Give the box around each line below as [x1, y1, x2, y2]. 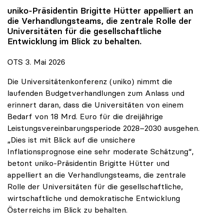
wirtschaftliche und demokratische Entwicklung [7, 193, 180, 203]
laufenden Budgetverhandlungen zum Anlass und [7, 88, 184, 98]
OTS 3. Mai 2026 [7, 57, 65, 67]
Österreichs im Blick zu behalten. [7, 205, 127, 215]
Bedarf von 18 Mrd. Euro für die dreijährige [7, 111, 163, 122]
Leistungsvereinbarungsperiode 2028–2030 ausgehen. [7, 123, 200, 133]
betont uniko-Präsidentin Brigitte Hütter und [7, 158, 169, 168]
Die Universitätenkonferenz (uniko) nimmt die [7, 76, 172, 87]
